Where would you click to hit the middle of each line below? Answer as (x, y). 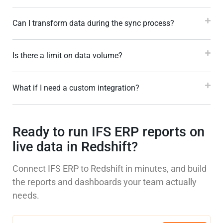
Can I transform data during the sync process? (93, 23)
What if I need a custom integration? (76, 88)
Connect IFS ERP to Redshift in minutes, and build (110, 169)
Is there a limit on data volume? (67, 56)
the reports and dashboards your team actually (105, 182)
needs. (26, 196)
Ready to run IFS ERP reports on (109, 132)
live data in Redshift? (75, 147)
